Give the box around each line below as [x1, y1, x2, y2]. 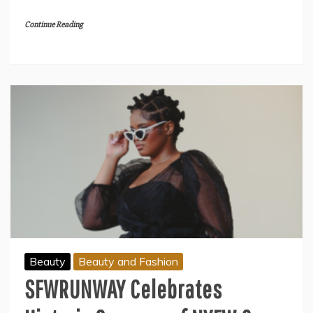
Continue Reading [24, 20, 82, 31]
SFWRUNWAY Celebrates [24, 274, 222, 303]
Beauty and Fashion [78, 254, 178, 268]
